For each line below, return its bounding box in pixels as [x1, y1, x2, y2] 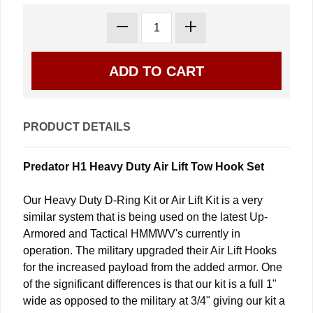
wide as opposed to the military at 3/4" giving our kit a [23, 295, 285, 307]
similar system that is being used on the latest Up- [23, 211, 268, 224]
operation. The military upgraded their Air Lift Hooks [23, 245, 277, 257]
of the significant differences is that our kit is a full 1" [23, 278, 277, 291]
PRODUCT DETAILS [23, 121, 131, 133]
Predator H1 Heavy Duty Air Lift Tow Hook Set [23, 161, 264, 173]
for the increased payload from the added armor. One [23, 261, 282, 274]
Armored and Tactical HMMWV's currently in [23, 228, 240, 240]
